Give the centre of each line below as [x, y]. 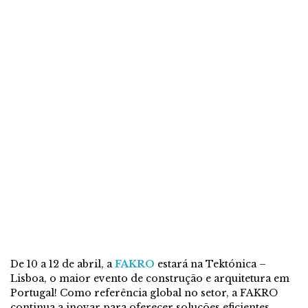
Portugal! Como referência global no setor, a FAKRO [144, 293]
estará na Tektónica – [210, 264]
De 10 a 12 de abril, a [63, 264]
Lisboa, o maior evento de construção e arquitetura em [150, 279]
